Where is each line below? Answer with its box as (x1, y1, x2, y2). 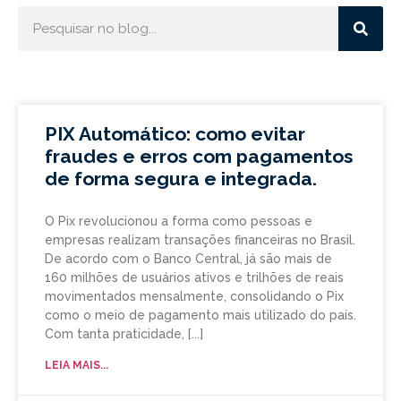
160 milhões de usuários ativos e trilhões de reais (45, 270, 344, 286)
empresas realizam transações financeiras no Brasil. (45, 233, 355, 248)
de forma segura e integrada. (45, 167, 317, 191)
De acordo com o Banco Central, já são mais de (45, 252, 332, 267)
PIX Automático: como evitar (45, 123, 305, 146)
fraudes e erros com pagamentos (45, 145, 354, 168)
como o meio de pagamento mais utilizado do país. (45, 308, 356, 323)
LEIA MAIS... (45, 359, 108, 372)
